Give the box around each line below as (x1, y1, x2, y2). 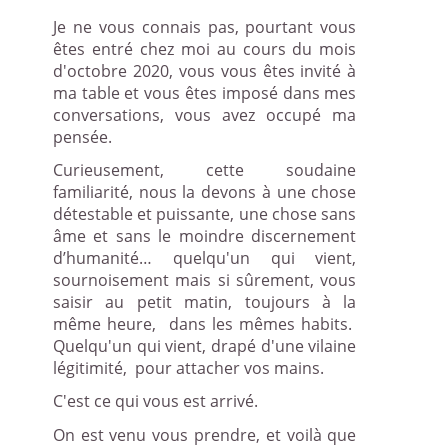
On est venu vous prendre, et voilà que (52, 423, 357, 446)
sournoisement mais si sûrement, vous (52, 269, 357, 292)
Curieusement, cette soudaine (52, 159, 357, 182)
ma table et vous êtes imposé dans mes (52, 82, 357, 105)
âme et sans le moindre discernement (52, 225, 357, 248)
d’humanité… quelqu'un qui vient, (52, 247, 357, 270)
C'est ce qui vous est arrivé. (52, 390, 258, 413)
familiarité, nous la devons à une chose (52, 181, 357, 204)
